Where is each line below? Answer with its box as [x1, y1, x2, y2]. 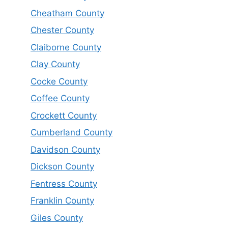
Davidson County [31, 144, 100, 155]
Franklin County [31, 195, 94, 206]
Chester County [31, 25, 94, 36]
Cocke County [31, 76, 88, 87]
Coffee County [31, 93, 90, 104]
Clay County [31, 59, 80, 70]
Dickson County [31, 161, 94, 172]
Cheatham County [31, 8, 104, 18]
